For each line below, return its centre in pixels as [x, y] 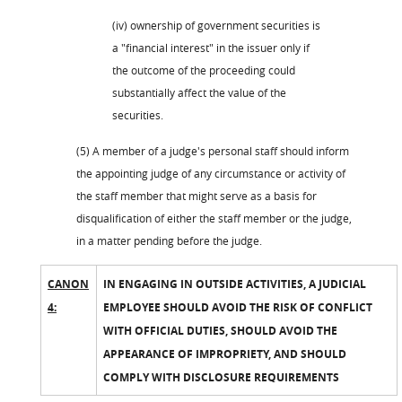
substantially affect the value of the [199, 92]
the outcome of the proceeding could [204, 70]
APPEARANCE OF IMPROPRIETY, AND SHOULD [225, 354]
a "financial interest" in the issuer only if [211, 47]
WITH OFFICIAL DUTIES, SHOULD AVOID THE [221, 330]
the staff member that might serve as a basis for [197, 195]
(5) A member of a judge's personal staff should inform [213, 150]
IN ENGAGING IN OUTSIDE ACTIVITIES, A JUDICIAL [235, 284]
